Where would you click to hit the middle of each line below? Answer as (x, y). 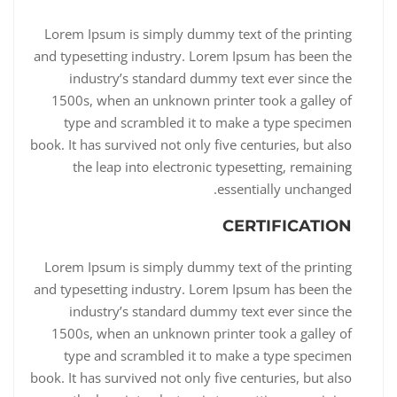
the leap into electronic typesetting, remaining (212, 166)
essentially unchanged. (284, 188)
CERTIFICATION (287, 226)
